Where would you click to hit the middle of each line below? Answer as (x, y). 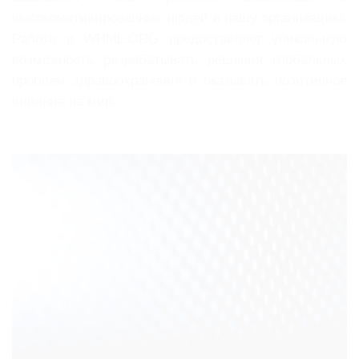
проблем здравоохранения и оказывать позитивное (179, 81)
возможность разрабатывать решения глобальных (179, 60)
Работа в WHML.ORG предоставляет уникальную (179, 39)
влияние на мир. (64, 102)
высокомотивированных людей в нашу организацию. (179, 18)
